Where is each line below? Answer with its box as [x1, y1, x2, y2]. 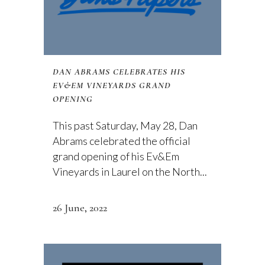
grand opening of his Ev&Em [53, 150, 179, 163]
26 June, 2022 [53, 201, 107, 215]
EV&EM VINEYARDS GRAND [53, 80, 171, 91]
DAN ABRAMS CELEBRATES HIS [53, 66, 185, 77]
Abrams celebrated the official [53, 134, 190, 148]
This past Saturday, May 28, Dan [53, 119, 198, 132]
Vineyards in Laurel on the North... [53, 165, 207, 179]
